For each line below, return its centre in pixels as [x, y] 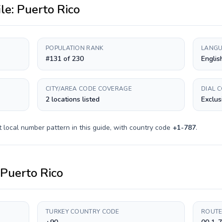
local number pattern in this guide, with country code [87, 128]
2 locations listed [73, 99]
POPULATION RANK [75, 48]
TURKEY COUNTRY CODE [83, 212]
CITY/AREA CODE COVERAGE [89, 89]
